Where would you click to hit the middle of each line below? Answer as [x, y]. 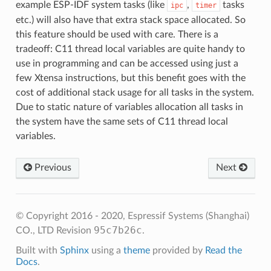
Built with [38, 250]
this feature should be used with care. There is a [117, 34]
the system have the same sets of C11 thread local [122, 121]
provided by [177, 250]
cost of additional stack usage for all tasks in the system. [135, 92]
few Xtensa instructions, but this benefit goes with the [130, 78]
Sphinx [74, 250]
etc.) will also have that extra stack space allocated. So [130, 20]
